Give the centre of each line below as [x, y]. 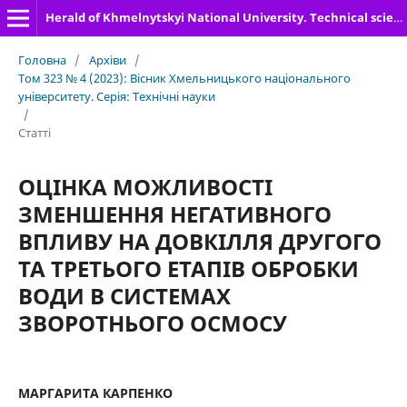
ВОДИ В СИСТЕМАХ [124, 295]
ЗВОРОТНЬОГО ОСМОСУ [152, 323]
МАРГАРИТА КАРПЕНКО [95, 392]
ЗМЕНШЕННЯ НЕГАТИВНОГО [174, 213]
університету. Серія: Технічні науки [116, 96]
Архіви [107, 60]
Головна [42, 60]
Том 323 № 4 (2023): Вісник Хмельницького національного [184, 78]
